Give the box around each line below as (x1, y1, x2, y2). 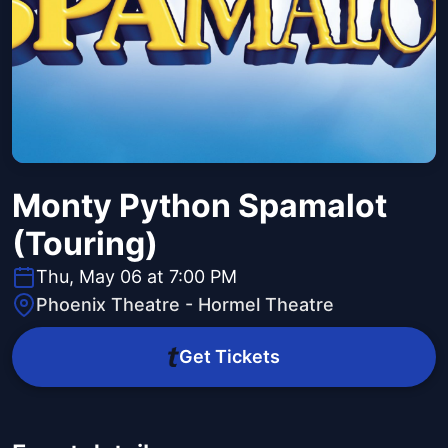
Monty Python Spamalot (12, 186, 387, 226)
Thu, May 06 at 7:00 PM (36, 266, 237, 288)
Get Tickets (178, 346, 280, 368)
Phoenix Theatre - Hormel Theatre (36, 294, 334, 316)
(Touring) (12, 224, 158, 264)
